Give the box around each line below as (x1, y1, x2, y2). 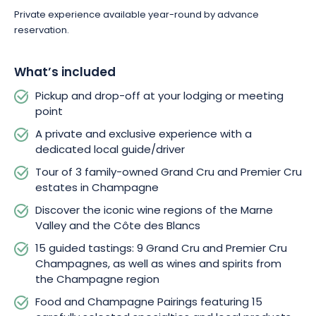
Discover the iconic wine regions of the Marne (35, 202, 273, 220)
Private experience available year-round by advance (14, 8, 259, 23)
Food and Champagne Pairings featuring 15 (35, 294, 262, 312)
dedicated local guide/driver (35, 142, 185, 159)
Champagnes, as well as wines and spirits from (35, 256, 281, 274)
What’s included (14, 63, 116, 83)
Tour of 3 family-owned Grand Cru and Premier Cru (35, 164, 302, 182)
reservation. (14, 23, 69, 38)
